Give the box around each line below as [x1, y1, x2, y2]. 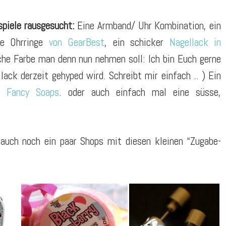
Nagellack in [169, 35, 221, 49]
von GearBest [43, 35, 105, 49]
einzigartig [129, 180, 171, 194]
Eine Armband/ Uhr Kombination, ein [74, 18, 221, 32]
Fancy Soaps [7, 85, 60, 99]
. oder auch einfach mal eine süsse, [59, 85, 221, 99]
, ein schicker [104, 35, 169, 49]
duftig [21, 180, 45, 194]
